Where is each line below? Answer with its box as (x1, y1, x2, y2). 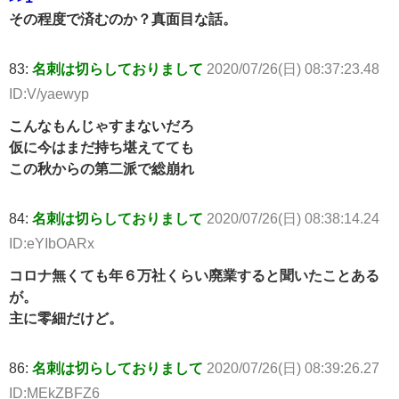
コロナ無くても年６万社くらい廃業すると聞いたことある (9, 268, 379, 283)
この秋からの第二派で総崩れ (9, 161, 194, 176)
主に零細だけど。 (9, 311, 123, 326)
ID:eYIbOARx (9, 236, 94, 251)
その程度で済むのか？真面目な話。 (9, 12, 237, 27)
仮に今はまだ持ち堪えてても (9, 140, 194, 155)
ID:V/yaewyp (9, 86, 89, 102)
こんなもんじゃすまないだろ (9, 118, 194, 134)
